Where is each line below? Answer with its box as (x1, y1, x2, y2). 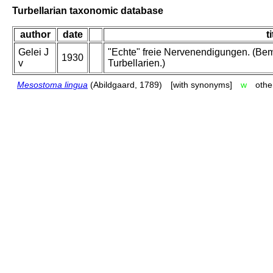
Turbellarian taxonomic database (12, 5, 163, 16)
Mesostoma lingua (17, 80, 88, 90)
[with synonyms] (171, 80, 232, 90)
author (19, 29, 51, 40)
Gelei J (18, 47, 49, 58)
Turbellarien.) (108, 58, 165, 69)
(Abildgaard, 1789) (88, 80, 162, 90)
